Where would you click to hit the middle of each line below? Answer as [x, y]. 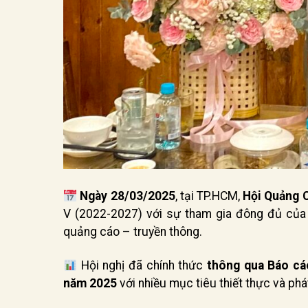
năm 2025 [90, 284]
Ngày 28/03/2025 [128, 196]
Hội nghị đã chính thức [142, 266]
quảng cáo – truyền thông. [133, 232]
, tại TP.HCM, [209, 196]
